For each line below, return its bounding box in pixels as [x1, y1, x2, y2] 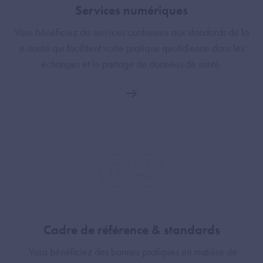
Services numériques [75, 2, 188, 19]
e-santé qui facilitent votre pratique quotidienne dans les [19, 41, 244, 55]
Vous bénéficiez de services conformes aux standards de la [14, 25, 249, 39]
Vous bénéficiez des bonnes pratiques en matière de [26, 245, 237, 259]
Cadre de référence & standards [43, 221, 220, 239]
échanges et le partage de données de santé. [41, 57, 222, 71]
